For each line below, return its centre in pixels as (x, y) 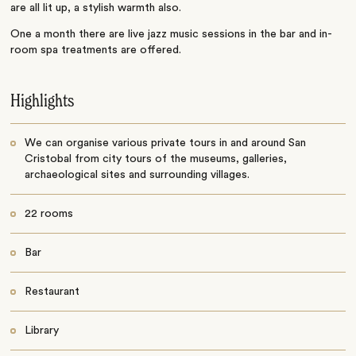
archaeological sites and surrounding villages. (137, 175)
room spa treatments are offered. (96, 50)
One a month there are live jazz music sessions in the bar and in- (172, 35)
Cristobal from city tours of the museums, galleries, (155, 159)
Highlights (43, 102)
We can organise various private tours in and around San (165, 143)
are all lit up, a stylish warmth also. (96, 8)
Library (41, 331)
